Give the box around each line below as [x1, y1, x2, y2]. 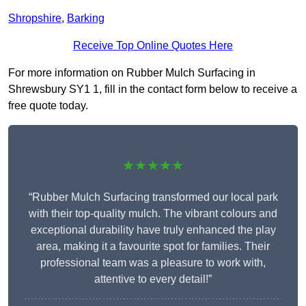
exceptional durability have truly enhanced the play [30, 224, 276, 236]
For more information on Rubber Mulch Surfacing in [8, 67, 255, 79]
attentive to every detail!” [94, 273, 212, 286]
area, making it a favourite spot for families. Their [36, 240, 270, 253]
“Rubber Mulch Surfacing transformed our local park [28, 191, 278, 204]
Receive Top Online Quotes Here [73, 40, 233, 52]
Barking [67, 12, 105, 25]
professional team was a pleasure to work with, [40, 257, 266, 269]
